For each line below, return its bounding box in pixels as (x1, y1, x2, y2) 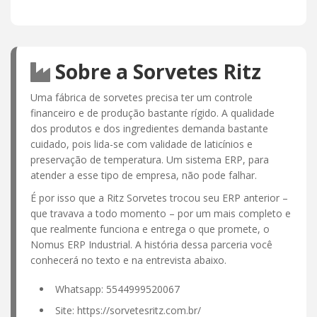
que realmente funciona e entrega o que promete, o (30, 221, 270, 236)
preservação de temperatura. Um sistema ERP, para (30, 152, 269, 166)
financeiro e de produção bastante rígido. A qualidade (30, 105, 275, 120)
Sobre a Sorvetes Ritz (50, 57, 261, 85)
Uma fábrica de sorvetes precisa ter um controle (30, 90, 253, 104)
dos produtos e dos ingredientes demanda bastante (30, 121, 268, 135)
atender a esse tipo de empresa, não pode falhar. (30, 168, 257, 182)
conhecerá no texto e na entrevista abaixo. (30, 253, 226, 267)
